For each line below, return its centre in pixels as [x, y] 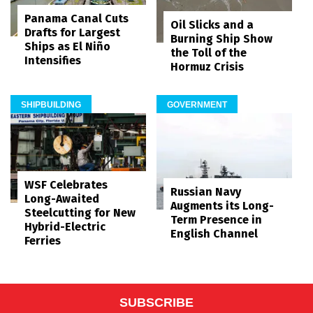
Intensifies [53, 61]
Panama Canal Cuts [77, 19]
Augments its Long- [222, 206]
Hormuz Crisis [207, 67]
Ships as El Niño [67, 47]
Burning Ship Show [221, 39]
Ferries [43, 240]
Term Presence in [216, 220]
